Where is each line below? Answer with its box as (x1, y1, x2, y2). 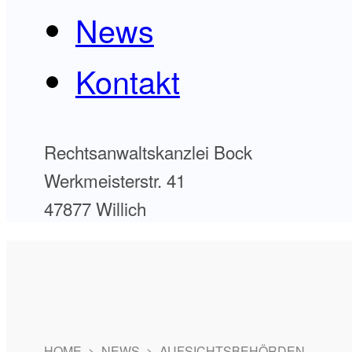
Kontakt (75, 58, 180, 103)
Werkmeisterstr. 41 (43, 167, 185, 193)
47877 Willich (43, 196, 146, 222)
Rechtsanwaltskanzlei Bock (43, 139, 252, 165)
